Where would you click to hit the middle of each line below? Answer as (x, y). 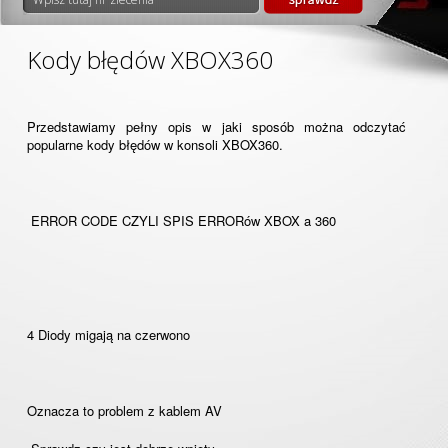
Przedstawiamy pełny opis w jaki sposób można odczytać (216, 126)
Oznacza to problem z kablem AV (124, 410)
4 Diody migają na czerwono (110, 334)
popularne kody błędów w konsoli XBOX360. (155, 144)
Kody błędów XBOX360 (150, 59)
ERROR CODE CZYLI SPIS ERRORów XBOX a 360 (181, 220)
